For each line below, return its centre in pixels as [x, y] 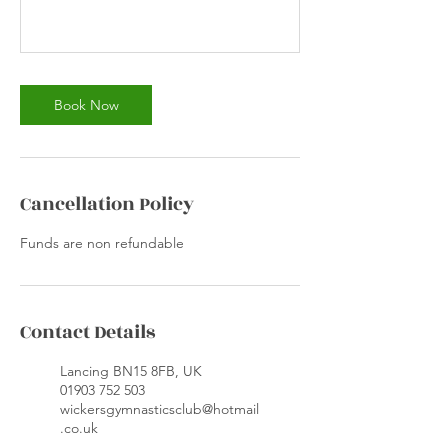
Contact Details [87, 332]
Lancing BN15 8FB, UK [131, 371]
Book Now [86, 105]
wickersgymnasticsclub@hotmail [159, 409]
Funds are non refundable [102, 243]
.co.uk [79, 428]
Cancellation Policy [107, 204]
